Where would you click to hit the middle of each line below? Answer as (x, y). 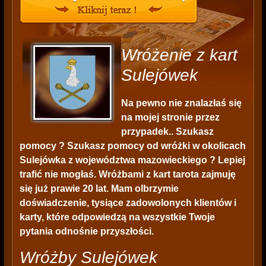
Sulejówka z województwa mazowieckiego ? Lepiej (132, 160)
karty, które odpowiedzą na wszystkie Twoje (117, 217)
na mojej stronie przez (170, 118)
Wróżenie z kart (179, 55)
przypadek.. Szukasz (167, 132)
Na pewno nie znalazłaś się (181, 103)
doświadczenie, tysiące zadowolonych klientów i (128, 203)
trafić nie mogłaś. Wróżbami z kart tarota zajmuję (127, 175)
